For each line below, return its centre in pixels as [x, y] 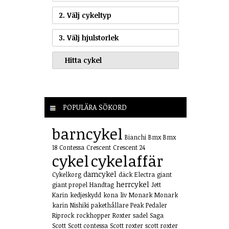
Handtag [102, 185]
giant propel [70, 185]
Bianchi [135, 137]
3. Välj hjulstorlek [89, 38]
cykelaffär [127, 161]
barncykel [87, 134]
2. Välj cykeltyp [85, 15]
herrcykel [133, 184]
